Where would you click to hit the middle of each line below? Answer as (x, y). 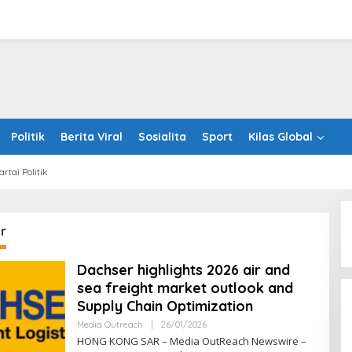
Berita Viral (92, 137)
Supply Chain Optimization (165, 306)
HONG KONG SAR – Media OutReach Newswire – (191, 341)
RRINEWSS (227, 334)
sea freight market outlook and (185, 288)
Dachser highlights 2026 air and (183, 270)
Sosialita (162, 137)
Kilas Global (280, 137)
